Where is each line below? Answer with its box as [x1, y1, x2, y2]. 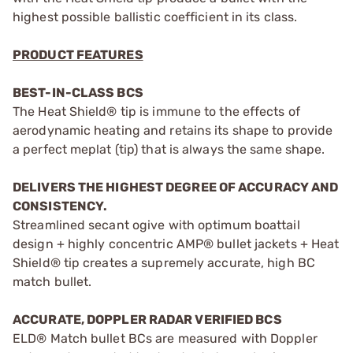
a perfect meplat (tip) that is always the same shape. [13, 141, 325, 157]
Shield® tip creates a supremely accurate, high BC [13, 255, 315, 270]
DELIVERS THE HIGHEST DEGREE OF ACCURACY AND [13, 179, 339, 195]
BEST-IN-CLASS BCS [13, 84, 143, 100]
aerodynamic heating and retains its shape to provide [13, 122, 333, 138]
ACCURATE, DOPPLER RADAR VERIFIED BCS [13, 311, 282, 327]
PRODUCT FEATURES [13, 46, 143, 62]
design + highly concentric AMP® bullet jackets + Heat [13, 236, 340, 251]
